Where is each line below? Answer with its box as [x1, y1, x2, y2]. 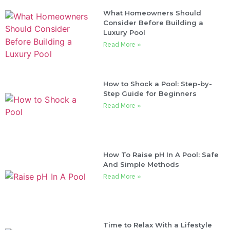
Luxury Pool [103, 28, 146, 37]
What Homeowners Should [103, 9, 202, 17]
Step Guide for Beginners [103, 89, 197, 98]
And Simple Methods [103, 160, 180, 168]
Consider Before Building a [103, 18, 204, 27]
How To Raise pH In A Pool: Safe [103, 150, 219, 159]
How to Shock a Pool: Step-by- [103, 80, 213, 88]
